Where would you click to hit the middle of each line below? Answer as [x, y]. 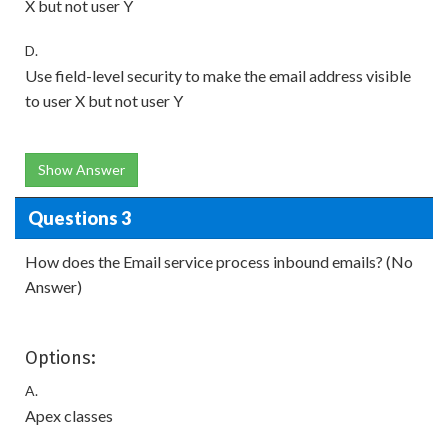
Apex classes [69, 415]
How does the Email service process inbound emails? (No [219, 261]
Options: [60, 358]
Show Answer [81, 169]
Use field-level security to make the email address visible [218, 75]
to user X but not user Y [104, 100]
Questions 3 [79, 217]
